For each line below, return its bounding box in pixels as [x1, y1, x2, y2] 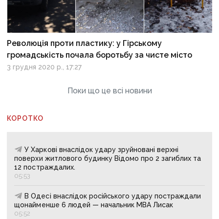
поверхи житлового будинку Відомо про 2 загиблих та [14, 154, 201, 162]
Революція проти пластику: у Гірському [7, 38, 162, 48]
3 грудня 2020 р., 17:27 [7, 63, 82, 71]
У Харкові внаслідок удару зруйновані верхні [24, 145, 179, 153]
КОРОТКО [7, 114, 44, 122]
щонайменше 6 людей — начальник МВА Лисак [14, 200, 174, 209]
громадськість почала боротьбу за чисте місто [7, 50, 193, 60]
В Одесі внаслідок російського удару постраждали [24, 192, 201, 200]
